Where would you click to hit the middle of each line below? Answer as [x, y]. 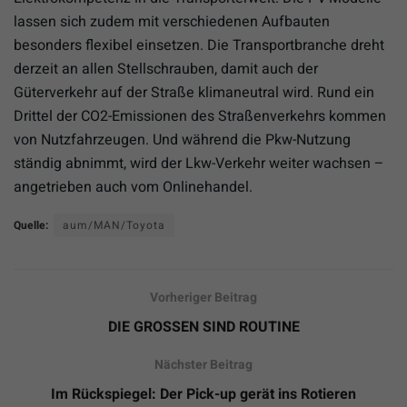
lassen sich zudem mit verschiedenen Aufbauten [172, 21]
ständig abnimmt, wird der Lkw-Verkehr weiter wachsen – [199, 163]
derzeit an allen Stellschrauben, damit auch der [166, 69]
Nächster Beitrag [203, 364]
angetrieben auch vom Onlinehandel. [133, 187]
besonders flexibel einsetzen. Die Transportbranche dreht [199, 45]
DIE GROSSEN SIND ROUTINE [203, 327]
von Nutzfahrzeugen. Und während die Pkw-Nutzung [182, 139]
